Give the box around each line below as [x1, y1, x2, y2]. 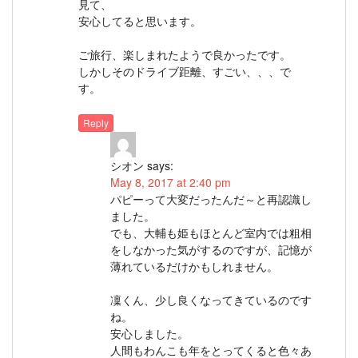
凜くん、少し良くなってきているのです [110, 292, 312, 308]
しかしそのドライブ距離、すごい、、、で [78, 62, 291, 79]
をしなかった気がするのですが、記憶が [110, 241, 312, 258]
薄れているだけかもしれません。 [110, 258, 278, 275]
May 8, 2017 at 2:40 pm [110, 174, 231, 191]
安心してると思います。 [78, 12, 201, 29]
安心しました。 [110, 325, 189, 342]
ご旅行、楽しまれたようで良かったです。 [78, 46, 291, 62]
